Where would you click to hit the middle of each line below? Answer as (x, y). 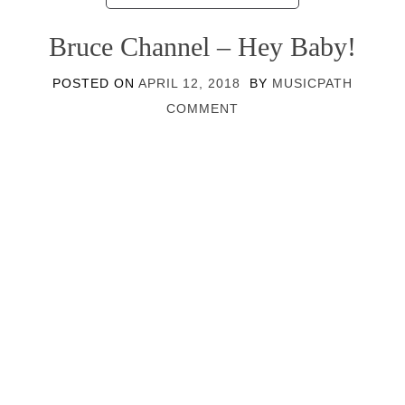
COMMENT (202, 108)
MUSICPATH (312, 83)
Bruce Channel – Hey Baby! (202, 47)
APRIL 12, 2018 (189, 83)
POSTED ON (95, 83)
